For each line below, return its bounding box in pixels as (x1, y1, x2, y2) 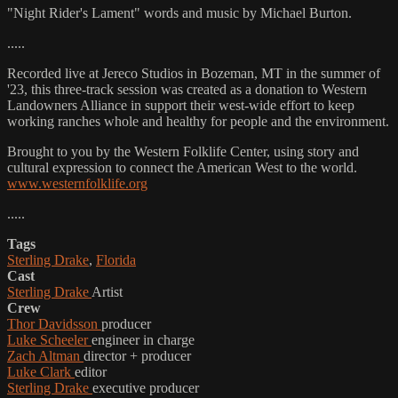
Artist (92, 284, 123, 300)
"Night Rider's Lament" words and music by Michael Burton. (7, 5, 352, 21)
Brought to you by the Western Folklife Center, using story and (7, 144, 359, 160)
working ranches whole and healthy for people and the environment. (7, 114, 389, 130)
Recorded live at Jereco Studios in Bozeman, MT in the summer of (7, 66, 380, 82)
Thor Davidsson (7, 316, 101, 332)
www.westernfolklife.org (7, 176, 147, 192)
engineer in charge (92, 332, 195, 348)
